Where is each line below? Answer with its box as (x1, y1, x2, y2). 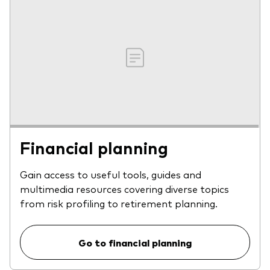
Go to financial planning (78, 235, 192, 249)
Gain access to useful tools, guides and (20, 167, 201, 181)
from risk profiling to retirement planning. (20, 196, 218, 210)
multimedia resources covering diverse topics (20, 181, 229, 195)
